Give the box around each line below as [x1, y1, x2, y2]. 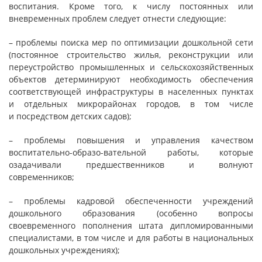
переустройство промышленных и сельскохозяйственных [9, 61, 253, 73]
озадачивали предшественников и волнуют [9, 159, 253, 170]
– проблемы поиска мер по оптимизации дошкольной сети [9, 37, 253, 48]
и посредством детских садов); [9, 111, 132, 122]
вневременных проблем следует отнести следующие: [9, 13, 226, 24]
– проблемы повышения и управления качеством [9, 135, 253, 146]
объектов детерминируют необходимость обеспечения [9, 74, 253, 85]
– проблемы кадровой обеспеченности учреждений [9, 195, 253, 206]
